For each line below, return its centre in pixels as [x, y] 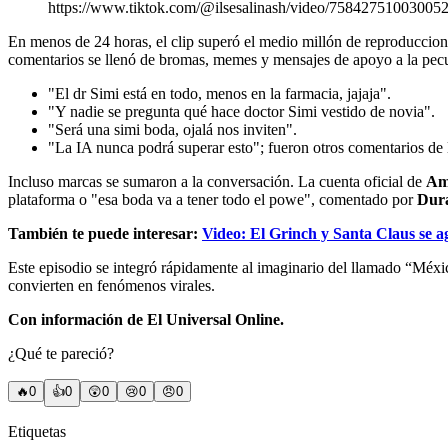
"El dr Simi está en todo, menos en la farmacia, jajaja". [219, 94]
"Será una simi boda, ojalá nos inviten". [172, 130]
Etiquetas [37, 432]
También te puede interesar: [103, 234]
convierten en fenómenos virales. [111, 286]
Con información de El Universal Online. [146, 320]
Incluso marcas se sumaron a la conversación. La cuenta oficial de [217, 182]
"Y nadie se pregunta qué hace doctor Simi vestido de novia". [241, 112]
